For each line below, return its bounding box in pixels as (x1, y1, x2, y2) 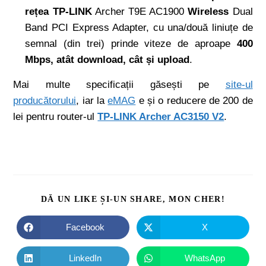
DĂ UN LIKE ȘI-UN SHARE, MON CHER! (41, 194, 225, 204)
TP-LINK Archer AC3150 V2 (97, 110, 224, 122)
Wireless (188, 5, 229, 17)
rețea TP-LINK (25, 5, 92, 17)
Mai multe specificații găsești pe (13, 78, 226, 90)
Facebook (65, 222, 104, 233)
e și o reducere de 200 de (135, 94, 253, 106)
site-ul (225, 78, 253, 90)
